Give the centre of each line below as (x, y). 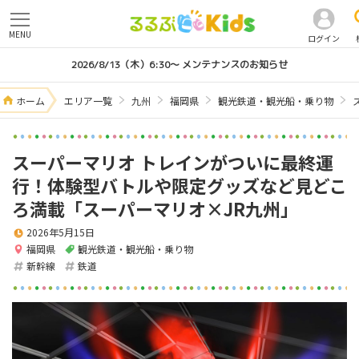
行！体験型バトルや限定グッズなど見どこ (179, 185)
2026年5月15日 (61, 232)
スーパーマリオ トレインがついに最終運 (173, 162)
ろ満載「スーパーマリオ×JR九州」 (155, 208)
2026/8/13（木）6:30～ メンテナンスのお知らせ (179, 65)
